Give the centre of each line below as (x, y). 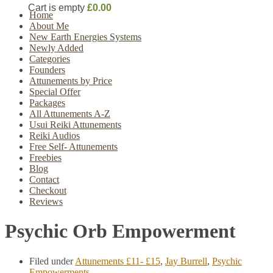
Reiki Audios (55, 136)
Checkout (48, 190)
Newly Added (56, 48)
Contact (44, 179)
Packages (47, 103)
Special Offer (55, 92)
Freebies (45, 158)
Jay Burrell (186, 261)
